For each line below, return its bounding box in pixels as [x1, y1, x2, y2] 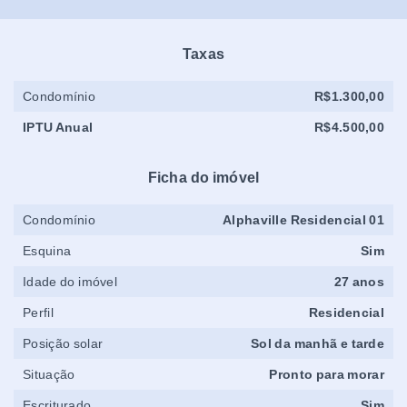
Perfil [23, 305, 54, 320]
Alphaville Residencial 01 [223, 213, 384, 227]
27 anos [333, 274, 384, 289]
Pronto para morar [269, 367, 384, 382]
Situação [23, 367, 75, 382]
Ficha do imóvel [147, 170, 260, 185]
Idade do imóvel [23, 274, 117, 289]
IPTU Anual [23, 120, 94, 134]
